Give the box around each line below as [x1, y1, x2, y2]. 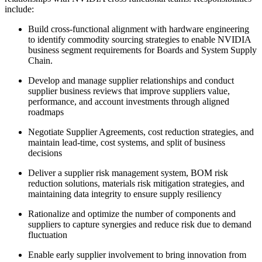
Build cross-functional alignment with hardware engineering [28, 23, 249, 34]
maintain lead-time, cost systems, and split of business [28, 137, 225, 147]
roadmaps [28, 106, 64, 117]
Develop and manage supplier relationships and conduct [28, 75, 234, 85]
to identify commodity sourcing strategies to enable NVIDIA [28, 34, 251, 44]
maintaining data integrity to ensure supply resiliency [28, 188, 222, 199]
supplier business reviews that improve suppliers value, [28, 85, 230, 96]
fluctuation [28, 229, 67, 240]
